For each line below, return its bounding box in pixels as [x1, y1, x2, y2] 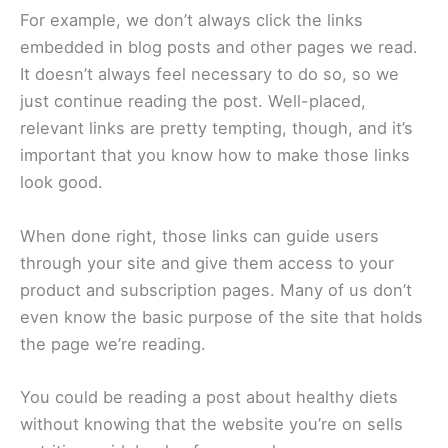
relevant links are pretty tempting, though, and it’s [20, 118, 413, 139]
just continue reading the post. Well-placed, [20, 91, 366, 112]
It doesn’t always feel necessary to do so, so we [20, 64, 399, 85]
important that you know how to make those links [20, 145, 410, 166]
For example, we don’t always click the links [20, 10, 363, 31]
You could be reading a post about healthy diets [20, 386, 398, 407]
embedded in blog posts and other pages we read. [20, 37, 418, 58]
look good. [20, 172, 103, 193]
